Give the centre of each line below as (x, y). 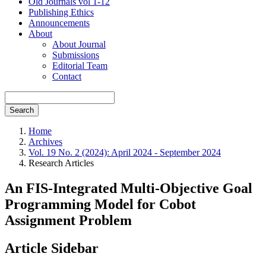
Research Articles (61, 163)
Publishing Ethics (61, 12)
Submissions (76, 55)
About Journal (79, 44)
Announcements (59, 23)
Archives (45, 142)
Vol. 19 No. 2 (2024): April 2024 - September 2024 (125, 152)
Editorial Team (80, 66)
